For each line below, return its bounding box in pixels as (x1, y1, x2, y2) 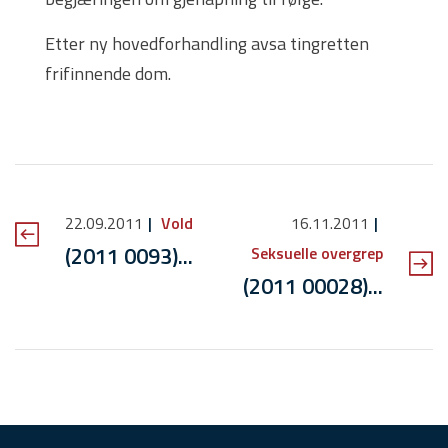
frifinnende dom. (45, 60, 171, 88)
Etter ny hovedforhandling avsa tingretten (45, 30, 369, 58)
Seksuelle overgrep (251, 241, 383, 266)
